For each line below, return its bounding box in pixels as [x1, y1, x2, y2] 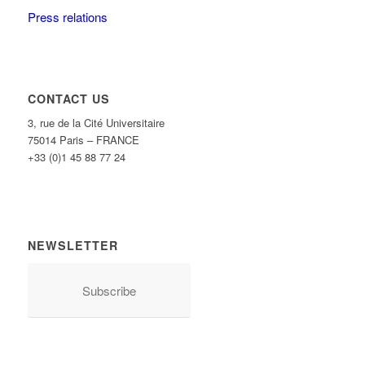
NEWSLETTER [27, 236, 118, 253]
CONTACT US [27, 90, 110, 107]
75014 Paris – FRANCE [27, 131, 139, 147]
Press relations [27, 7, 108, 25]
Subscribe [81, 282, 136, 300]
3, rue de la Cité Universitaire [27, 114, 165, 130]
